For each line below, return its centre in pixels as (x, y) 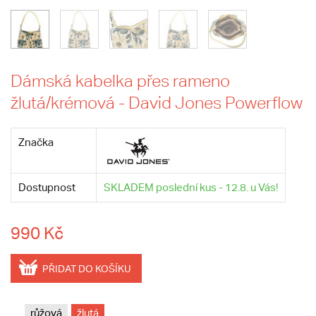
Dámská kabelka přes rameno (120, 81)
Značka (36, 142)
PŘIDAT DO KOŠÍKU (87, 269)
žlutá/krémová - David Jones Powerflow (157, 103)
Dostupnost (47, 187)
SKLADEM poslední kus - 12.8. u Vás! (191, 187)
